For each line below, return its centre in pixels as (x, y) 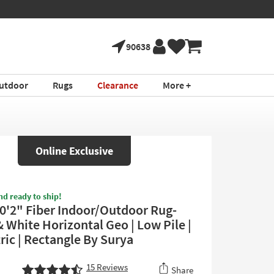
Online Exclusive (74, 151)
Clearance (117, 85)
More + (176, 85)
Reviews (111, 267)
